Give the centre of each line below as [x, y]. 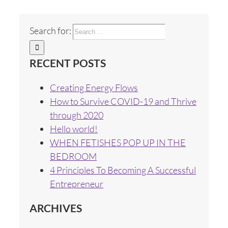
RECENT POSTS [68, 63]
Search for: [50, 31]
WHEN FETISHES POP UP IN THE [118, 142]
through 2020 [77, 115]
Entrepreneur [77, 183]
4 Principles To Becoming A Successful [123, 170]
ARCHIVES [56, 208]
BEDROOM [73, 156]
